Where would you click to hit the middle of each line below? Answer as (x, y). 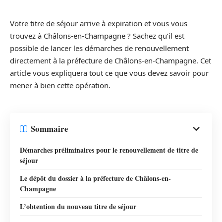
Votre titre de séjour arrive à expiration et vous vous (99, 24)
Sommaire (50, 129)
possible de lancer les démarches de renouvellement (99, 48)
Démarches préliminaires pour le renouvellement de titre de (109, 150)
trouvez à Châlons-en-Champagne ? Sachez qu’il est (97, 36)
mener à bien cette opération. (60, 85)
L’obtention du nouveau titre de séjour (78, 206)
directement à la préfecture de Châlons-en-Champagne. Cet (111, 61)
